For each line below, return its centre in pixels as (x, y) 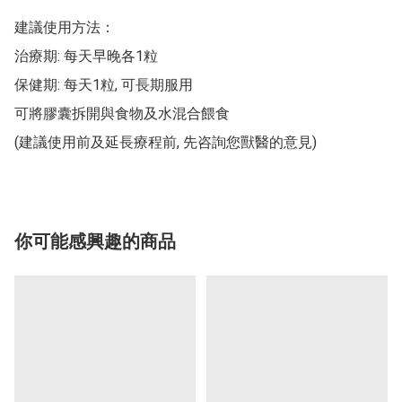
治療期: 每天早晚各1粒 (86, 57)
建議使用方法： (65, 28)
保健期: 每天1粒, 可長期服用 (104, 85)
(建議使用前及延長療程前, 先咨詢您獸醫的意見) (166, 143)
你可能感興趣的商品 (95, 242)
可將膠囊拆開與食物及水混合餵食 (122, 114)
